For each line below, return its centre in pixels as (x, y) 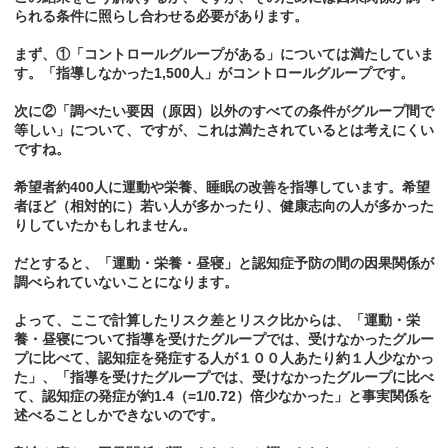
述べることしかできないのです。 (119, 415)
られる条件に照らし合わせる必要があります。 (161, 16)
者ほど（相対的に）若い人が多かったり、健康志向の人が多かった (224, 206)
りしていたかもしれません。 (105, 225)
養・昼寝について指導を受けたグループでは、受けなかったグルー (224, 339)
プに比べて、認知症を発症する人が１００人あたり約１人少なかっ (224, 358)
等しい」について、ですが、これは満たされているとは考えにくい (224, 130)
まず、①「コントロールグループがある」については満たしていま (224, 54)
